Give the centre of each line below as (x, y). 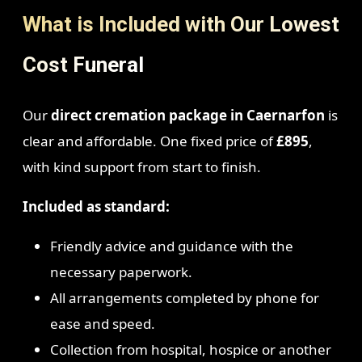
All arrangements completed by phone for (184, 297)
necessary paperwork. (121, 271)
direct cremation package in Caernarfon (187, 115)
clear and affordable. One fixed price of (149, 141)
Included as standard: (96, 206)
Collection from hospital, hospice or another (190, 349)
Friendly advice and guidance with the (171, 246)
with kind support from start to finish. (141, 166)
